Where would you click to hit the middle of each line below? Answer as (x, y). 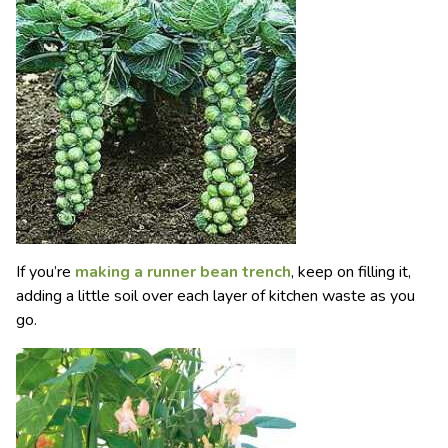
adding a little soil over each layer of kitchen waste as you (215, 295)
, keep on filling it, (351, 271)
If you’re (45, 271)
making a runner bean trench (183, 271)
